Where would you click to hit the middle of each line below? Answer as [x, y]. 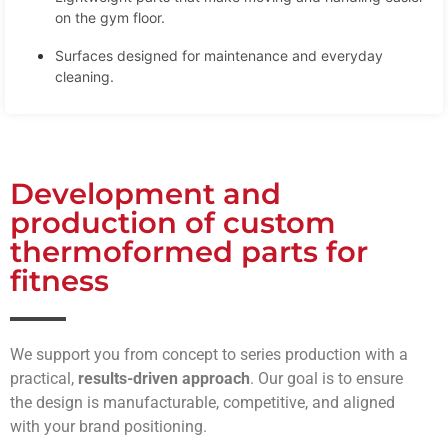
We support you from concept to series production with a [209, 354]
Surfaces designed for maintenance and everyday [219, 55]
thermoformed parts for [189, 251]
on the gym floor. [110, 17]
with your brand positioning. [108, 426]
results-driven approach [164, 378]
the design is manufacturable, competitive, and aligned [202, 402]
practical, [44, 378]
